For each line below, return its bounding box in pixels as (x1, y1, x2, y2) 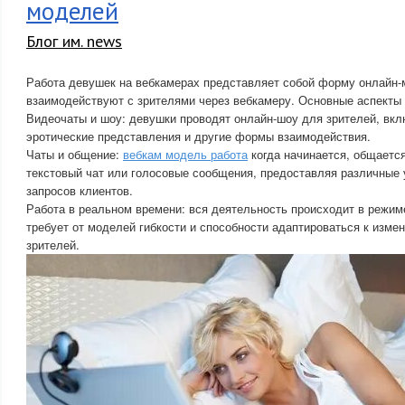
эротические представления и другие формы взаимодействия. (26, 127, 371, 145)
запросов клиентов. (26, 182, 133, 199)
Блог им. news (26, 31, 122, 52)
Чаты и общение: (26, 146, 123, 163)
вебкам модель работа (123, 146, 248, 163)
